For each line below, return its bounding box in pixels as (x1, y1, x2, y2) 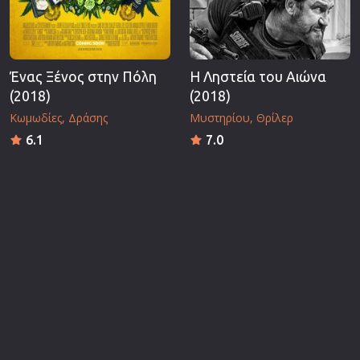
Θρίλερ (256, 109, 293, 125)
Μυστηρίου (190, 109, 250, 125)
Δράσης (68, 109, 108, 125)
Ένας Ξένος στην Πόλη (10, 68, 157, 84)
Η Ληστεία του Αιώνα (190, 68, 326, 84)
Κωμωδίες (10, 109, 62, 125)
